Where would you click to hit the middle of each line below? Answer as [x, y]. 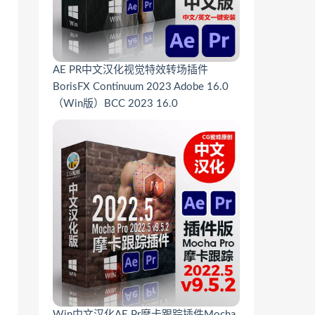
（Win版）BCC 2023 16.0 [115, 104]
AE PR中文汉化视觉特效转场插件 [130, 70]
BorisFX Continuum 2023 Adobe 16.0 [141, 87]
